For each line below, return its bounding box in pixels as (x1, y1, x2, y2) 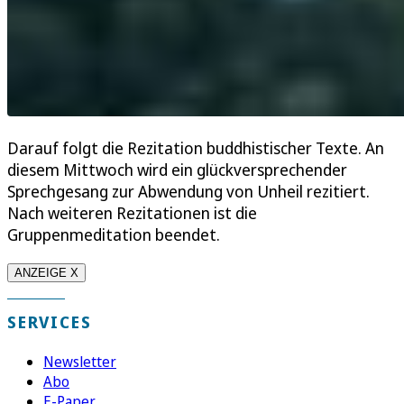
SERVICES (7, 310, 92, 333)
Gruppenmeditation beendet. (7, 223, 220, 245)
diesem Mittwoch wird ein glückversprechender (7, 158, 347, 180)
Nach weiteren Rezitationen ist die (7, 201, 257, 224)
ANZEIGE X (14, 265, 78, 280)
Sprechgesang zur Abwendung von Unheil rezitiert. (7, 179, 370, 202)
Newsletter (43, 351, 116, 372)
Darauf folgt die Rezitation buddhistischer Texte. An (7, 136, 384, 159)
